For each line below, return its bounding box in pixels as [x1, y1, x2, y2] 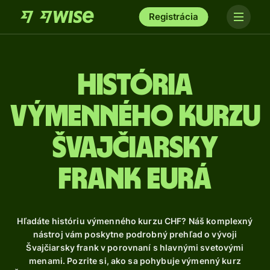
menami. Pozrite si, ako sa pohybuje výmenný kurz [29, 256, 241, 266]
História [77, 71, 193, 101]
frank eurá [58, 165, 212, 195]
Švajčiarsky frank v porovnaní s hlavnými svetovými [26, 242, 244, 253]
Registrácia [149, 11, 198, 22]
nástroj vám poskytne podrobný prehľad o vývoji [33, 229, 237, 239]
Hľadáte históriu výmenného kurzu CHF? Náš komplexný [17, 216, 253, 226]
